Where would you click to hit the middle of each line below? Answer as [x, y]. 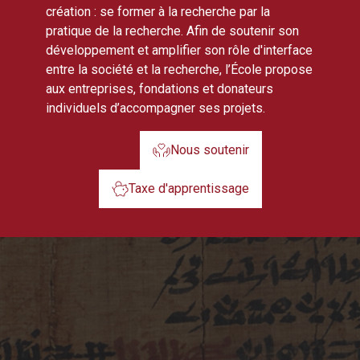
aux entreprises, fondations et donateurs [160, 89]
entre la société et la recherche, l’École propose [179, 70]
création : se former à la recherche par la [158, 12]
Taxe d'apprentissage [188, 188]
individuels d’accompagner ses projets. [155, 108]
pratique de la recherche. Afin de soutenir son [172, 31]
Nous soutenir [209, 150]
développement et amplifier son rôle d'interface [179, 50]
